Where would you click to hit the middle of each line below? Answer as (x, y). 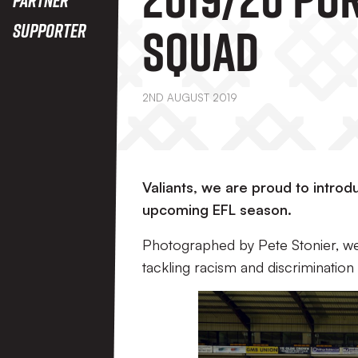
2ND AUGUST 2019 (190, 97)
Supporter (50, 30)
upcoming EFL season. (217, 209)
